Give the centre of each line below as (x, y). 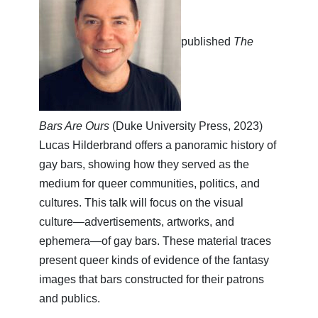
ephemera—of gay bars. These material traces (155, 241)
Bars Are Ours (74, 126)
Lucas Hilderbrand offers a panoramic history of (158, 145)
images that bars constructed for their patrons (152, 279)
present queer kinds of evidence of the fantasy (154, 260)
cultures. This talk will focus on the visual (141, 202)
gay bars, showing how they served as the (144, 164)
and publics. (70, 298)
